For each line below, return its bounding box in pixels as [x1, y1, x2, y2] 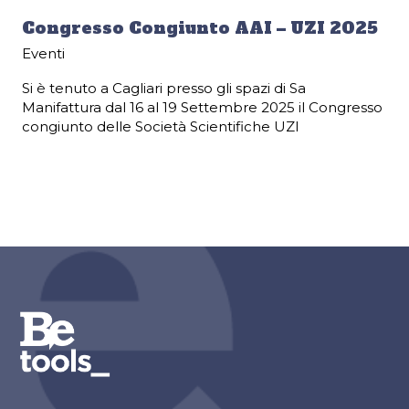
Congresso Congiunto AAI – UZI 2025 [22, 16, 378, 40]
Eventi [22, 45, 65, 63]
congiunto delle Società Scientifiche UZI [22, 118, 299, 136]
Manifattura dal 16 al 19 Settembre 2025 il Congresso [22, 99, 383, 117]
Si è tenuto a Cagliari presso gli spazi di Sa [22, 79, 306, 98]
